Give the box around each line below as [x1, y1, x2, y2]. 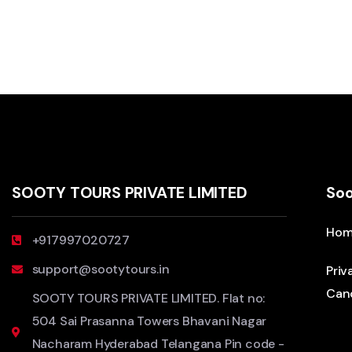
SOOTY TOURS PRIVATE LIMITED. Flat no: [31, 290, 266, 307]
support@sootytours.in [31, 261, 170, 278]
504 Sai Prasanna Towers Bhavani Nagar [31, 313, 267, 330]
